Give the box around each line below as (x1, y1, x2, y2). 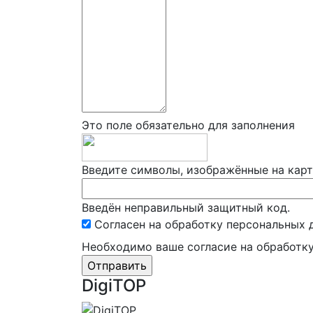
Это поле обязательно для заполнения (82, 117, 295, 132)
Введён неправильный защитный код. (82, 200, 290, 214)
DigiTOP (82, 275, 146, 296)
